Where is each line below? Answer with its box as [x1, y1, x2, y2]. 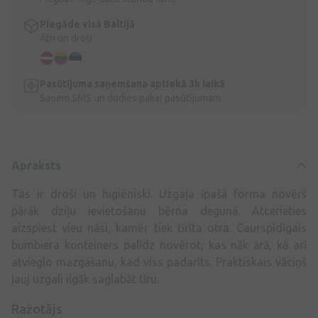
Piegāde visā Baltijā [40, 18, 135, 31]
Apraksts [11, 159, 61, 172]
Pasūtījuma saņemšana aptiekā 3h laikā [40, 78, 225, 90]
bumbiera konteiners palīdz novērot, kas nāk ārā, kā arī [11, 238, 307, 252]
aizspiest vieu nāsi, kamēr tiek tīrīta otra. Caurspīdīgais [11, 221, 307, 235]
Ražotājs [11, 302, 62, 317]
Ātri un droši [40, 33, 92, 45]
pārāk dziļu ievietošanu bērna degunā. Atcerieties [11, 204, 307, 218]
